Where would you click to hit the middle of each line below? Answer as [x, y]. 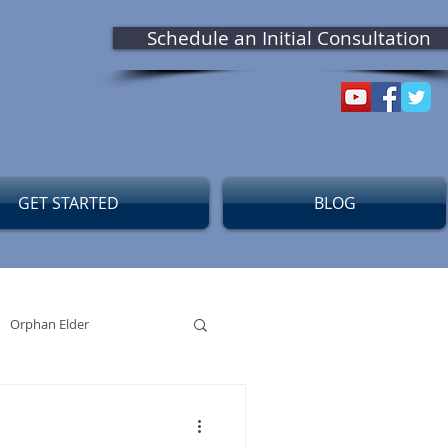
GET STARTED [68, 203]
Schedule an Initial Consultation [289, 38]
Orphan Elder [49, 323]
